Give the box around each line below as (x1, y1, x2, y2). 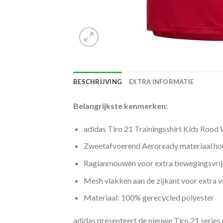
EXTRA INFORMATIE (129, 78, 194, 86)
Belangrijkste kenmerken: (73, 101, 168, 111)
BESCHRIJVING (73, 78, 122, 86)
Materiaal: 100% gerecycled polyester (83, 193, 214, 203)
